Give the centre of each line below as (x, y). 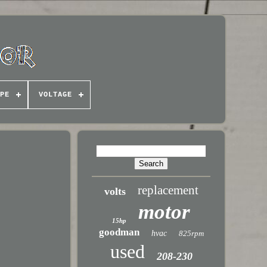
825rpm (191, 233)
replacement (168, 190)
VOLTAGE (55, 95)
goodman (119, 232)
